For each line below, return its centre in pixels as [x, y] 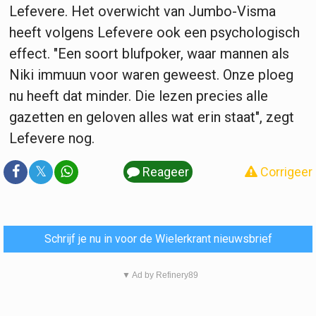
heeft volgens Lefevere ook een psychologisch [154, 33]
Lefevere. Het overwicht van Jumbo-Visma [142, 12]
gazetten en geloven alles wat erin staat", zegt [152, 117]
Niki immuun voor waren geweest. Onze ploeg [151, 75]
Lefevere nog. [54, 139]
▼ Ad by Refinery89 [160, 275]
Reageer [164, 172]
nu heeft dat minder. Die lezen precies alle [139, 96]
